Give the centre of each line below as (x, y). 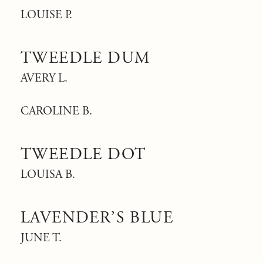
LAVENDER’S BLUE (97, 218)
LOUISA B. (48, 175)
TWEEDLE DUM (86, 58)
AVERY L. (44, 78)
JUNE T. (41, 238)
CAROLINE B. (56, 111)
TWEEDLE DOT (83, 154)
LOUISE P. (46, 15)
